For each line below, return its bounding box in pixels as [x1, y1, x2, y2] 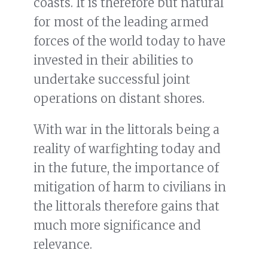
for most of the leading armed [33, 14, 209, 30]
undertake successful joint [33, 72, 190, 87]
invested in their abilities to [33, 53, 193, 68]
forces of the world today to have [33, 33, 226, 49]
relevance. [33, 237, 92, 252]
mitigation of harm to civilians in [33, 179, 226, 195]
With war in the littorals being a [33, 122, 220, 138]
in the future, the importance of [33, 160, 219, 176]
